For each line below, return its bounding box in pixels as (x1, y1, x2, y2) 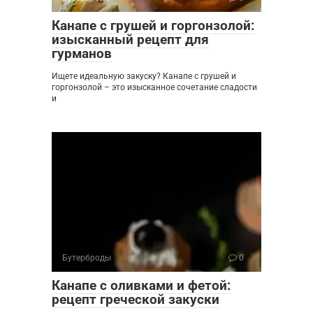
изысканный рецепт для (52, 31, 209, 48)
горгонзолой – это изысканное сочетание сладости (52, 82, 257, 92)
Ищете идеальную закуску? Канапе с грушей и (52, 71, 236, 81)
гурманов (52, 45, 112, 61)
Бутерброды (62, 252, 111, 263)
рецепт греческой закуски (52, 291, 219, 307)
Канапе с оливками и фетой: (52, 277, 231, 293)
